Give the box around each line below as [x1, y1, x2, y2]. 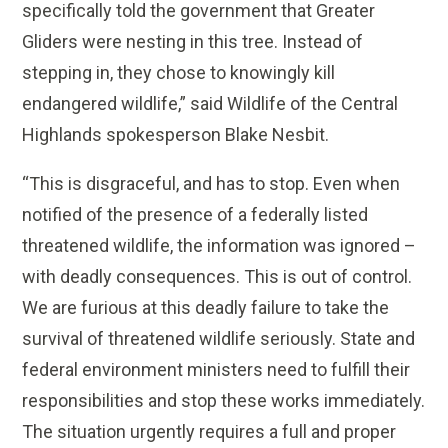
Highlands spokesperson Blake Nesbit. [22, 124, 330, 146]
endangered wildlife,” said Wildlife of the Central [22, 93, 399, 115]
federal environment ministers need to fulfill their [22, 359, 411, 381]
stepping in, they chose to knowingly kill [22, 62, 336, 84]
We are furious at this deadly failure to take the [22, 297, 390, 319]
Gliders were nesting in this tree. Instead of [22, 31, 364, 53]
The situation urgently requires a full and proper [22, 421, 397, 443]
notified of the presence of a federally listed [22, 204, 369, 226]
